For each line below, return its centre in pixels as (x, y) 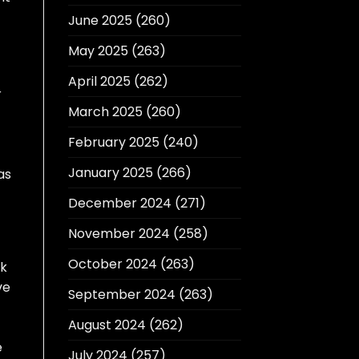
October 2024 (112, 264)
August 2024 (107, 325)
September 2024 (121, 295)
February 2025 (113, 143)
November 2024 (119, 234)
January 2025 (110, 173)
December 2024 (119, 204)
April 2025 (99, 82)
